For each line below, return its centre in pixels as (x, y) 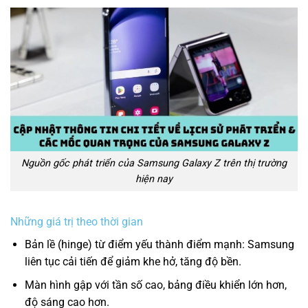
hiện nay (154, 179)
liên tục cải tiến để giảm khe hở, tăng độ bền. (133, 261)
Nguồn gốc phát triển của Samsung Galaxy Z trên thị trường (154, 164)
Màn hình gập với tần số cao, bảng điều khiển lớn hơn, (155, 285)
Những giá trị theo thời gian (77, 221)
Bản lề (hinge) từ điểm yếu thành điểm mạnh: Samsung (159, 244)
